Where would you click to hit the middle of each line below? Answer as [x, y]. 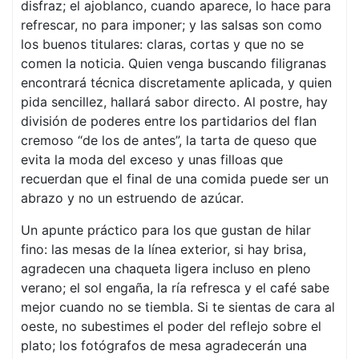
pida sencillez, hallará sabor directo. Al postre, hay [174, 102]
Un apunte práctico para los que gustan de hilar [166, 230]
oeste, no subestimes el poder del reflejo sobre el [171, 326]
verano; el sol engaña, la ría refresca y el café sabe [175, 288]
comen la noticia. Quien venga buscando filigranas [173, 63]
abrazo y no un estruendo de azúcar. [132, 198]
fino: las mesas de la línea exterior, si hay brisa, [163, 249]
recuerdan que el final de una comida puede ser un [175, 179]
